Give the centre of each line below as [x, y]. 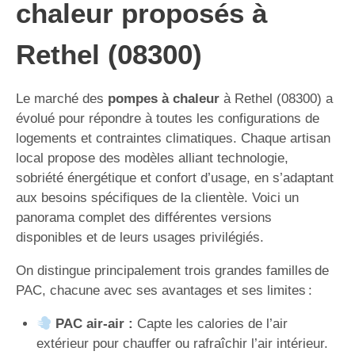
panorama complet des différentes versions [144, 218]
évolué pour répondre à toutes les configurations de [168, 118]
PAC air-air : [94, 324]
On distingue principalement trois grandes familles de [172, 271]
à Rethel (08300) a [276, 99]
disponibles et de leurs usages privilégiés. [140, 237]
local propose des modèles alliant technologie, [152, 158]
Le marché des [62, 99]
